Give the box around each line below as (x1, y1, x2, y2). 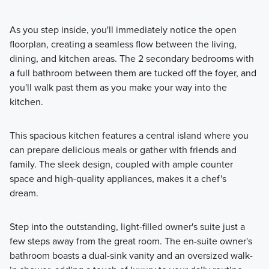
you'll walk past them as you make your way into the (9, 80, 227, 94)
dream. (9, 186, 41, 200)
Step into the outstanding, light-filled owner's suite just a (9, 219, 245, 234)
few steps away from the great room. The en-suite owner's (9, 234, 252, 248)
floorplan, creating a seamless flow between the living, (9, 37, 237, 51)
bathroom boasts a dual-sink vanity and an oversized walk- (9, 248, 253, 262)
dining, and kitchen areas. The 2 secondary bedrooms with (9, 51, 254, 65)
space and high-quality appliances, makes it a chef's (9, 171, 226, 186)
